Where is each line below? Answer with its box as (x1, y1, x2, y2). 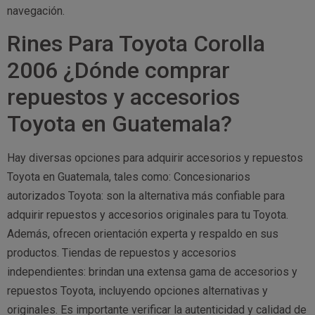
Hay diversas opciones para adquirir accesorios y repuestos (7, 151, 303, 165)
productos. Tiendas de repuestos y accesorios (7, 246, 236, 260)
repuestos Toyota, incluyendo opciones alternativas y (7, 284, 268, 298)
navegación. (7, 4, 65, 18)
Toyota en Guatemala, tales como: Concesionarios (7, 170, 250, 184)
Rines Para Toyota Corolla (7, 30, 265, 58)
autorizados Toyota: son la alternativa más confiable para (7, 189, 285, 203)
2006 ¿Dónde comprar (7, 57, 230, 84)
